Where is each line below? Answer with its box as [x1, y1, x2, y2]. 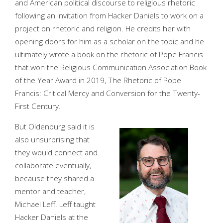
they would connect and [15, 147, 98, 158]
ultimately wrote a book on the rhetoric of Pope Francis [15, 49, 203, 60]
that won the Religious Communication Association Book [15, 62, 207, 73]
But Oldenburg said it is [15, 121, 95, 132]
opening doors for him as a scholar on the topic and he [15, 36, 204, 47]
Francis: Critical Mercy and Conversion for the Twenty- [15, 88, 200, 99]
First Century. [15, 101, 63, 111]
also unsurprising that [15, 134, 90, 145]
